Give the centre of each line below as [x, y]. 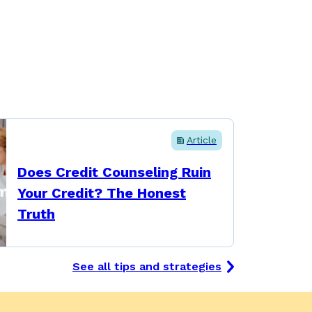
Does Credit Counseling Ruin [114, 172]
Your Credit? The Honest [102, 193]
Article [202, 140]
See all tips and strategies [147, 267]
